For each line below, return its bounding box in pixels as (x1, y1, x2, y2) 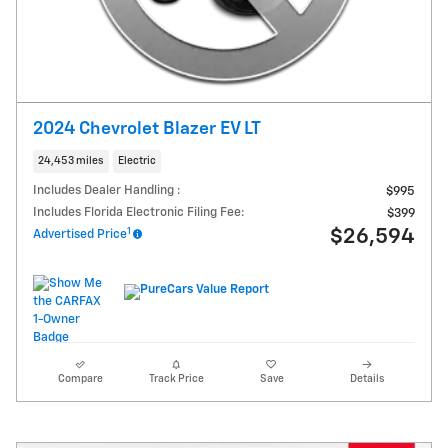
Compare (58, 374, 104, 385)
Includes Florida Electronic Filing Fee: (33, 206, 244, 220)
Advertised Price (33, 228, 127, 242)
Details (350, 374, 385, 385)
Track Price (148, 374, 204, 385)
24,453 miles (38, 155, 104, 166)
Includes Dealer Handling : (33, 184, 180, 198)
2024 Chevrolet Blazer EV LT (33, 119, 261, 138)
